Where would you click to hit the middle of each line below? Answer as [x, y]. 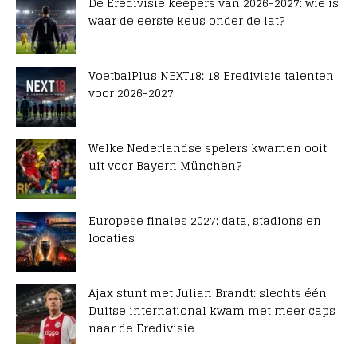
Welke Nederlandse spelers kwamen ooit [208, 148]
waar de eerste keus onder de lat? [186, 21]
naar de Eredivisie [141, 328]
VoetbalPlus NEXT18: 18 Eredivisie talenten [211, 76]
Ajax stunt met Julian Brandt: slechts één [208, 293]
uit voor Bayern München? [165, 166]
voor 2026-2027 [131, 93]
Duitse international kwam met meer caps [212, 311]
